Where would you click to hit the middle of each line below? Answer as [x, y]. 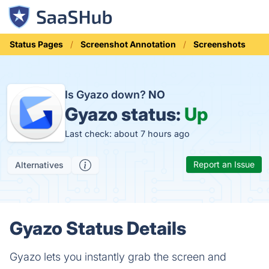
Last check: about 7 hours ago [127, 133]
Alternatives [39, 165]
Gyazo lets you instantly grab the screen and [118, 257]
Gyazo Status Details [98, 228]
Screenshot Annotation [128, 44]
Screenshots [219, 44]
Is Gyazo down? [107, 94]
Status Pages [36, 44]
